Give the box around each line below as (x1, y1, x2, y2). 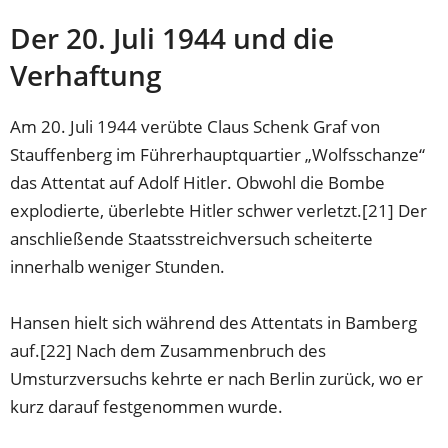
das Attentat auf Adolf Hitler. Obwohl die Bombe (10, 170, 386, 194)
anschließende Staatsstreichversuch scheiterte (10, 226, 374, 250)
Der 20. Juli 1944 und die (10, 19, 335, 58)
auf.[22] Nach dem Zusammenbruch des (10, 338, 327, 362)
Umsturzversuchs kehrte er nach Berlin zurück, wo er (10, 366, 424, 390)
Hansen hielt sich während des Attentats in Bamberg (10, 310, 418, 334)
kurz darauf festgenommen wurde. (10, 394, 284, 418)
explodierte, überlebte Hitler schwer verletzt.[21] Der (10, 198, 428, 222)
